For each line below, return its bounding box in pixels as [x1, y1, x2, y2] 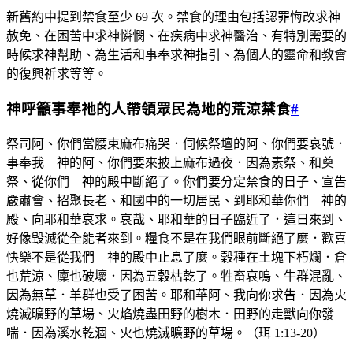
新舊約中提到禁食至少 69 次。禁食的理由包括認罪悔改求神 [6, 10, 340, 24]
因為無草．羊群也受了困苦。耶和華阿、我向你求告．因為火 [6, 288, 347, 302]
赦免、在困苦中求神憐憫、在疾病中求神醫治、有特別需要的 [6, 29, 347, 43]
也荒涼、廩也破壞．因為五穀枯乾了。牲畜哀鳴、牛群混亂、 [6, 269, 347, 283]
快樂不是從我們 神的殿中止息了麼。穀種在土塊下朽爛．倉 [6, 250, 347, 264]
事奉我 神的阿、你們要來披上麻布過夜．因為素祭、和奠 [6, 155, 334, 169]
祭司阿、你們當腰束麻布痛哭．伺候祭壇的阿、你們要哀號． [6, 136, 347, 150]
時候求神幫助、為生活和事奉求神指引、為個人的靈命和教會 [6, 48, 347, 62]
